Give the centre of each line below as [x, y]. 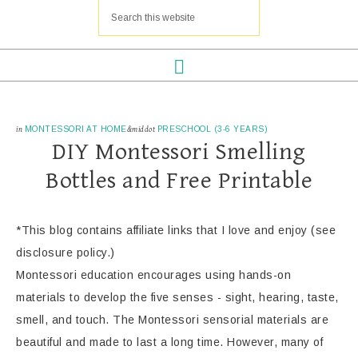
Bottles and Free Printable [179, 181]
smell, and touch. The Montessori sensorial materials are [172, 320]
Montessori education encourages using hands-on [153, 275]
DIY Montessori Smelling [179, 152]
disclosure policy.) [66, 253]
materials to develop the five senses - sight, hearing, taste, [177, 297]
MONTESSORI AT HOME [76, 129]
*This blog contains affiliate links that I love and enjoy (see [176, 230]
